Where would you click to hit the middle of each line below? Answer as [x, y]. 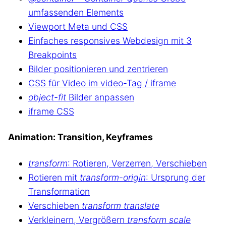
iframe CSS [51, 111]
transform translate [121, 205]
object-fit [47, 97]
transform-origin [113, 177]
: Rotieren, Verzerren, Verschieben [137, 163]
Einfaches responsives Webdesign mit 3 [110, 40]
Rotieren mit [54, 177]
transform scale [159, 219]
